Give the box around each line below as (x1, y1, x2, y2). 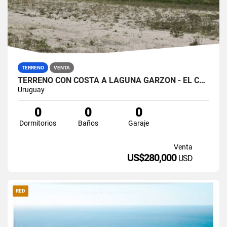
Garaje (128, 119, 149, 127)
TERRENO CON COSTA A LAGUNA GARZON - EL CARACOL (199, 75, 205, 85)
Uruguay (18, 85, 45, 94)
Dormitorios (19, 119, 57, 127)
